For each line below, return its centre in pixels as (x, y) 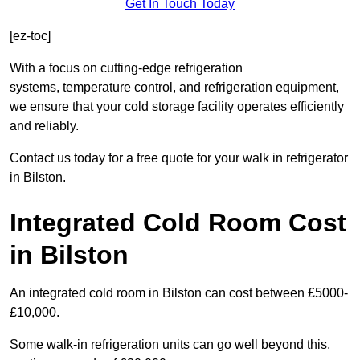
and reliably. (44, 126)
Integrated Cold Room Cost (178, 223)
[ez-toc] (30, 36)
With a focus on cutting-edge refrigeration (126, 68)
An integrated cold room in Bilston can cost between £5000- (179, 293)
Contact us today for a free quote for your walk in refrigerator (179, 158)
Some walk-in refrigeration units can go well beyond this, (170, 345)
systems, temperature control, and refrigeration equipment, (174, 88)
